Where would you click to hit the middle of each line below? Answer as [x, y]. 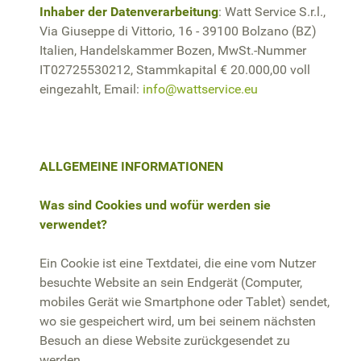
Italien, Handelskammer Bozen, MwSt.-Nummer [173, 50]
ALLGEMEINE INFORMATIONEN [131, 166]
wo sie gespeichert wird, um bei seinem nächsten [178, 321]
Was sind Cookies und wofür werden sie [155, 205]
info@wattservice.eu [200, 89]
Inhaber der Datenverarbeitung [129, 11]
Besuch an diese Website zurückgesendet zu [165, 340]
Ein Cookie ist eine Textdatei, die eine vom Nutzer [178, 263]
